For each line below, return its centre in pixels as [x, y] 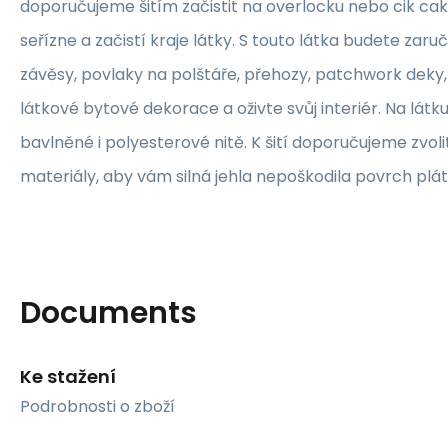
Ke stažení [68, 376]
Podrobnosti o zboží [97, 406]
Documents [108, 312]
